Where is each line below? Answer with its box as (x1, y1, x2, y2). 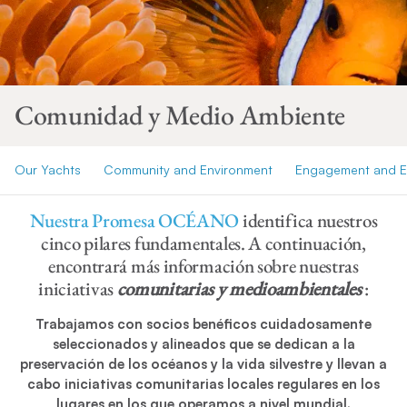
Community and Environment (103, 162, 273, 178)
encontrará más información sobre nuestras (48, 253, 359, 279)
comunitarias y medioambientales (116, 276, 362, 302)
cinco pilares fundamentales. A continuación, (41, 231, 366, 256)
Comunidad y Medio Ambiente (14, 97, 346, 134)
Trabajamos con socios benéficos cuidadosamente (35, 315, 372, 333)
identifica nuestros (239, 208, 378, 233)
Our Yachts (14, 162, 81, 178)
